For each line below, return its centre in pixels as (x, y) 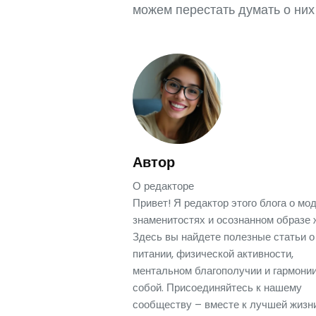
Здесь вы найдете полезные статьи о (224, 237)
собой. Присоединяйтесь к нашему (217, 287)
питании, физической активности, (213, 254)
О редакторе (163, 186)
